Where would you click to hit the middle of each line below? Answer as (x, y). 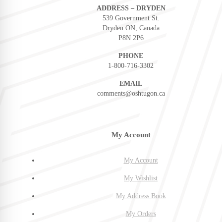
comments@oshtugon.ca (131, 93)
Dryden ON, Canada (131, 28)
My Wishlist (141, 178)
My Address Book (141, 196)
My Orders (141, 214)
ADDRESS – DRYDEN (131, 8)
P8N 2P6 (131, 38)
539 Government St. (131, 18)
